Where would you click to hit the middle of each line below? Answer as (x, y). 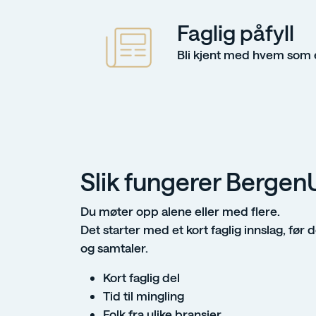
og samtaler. (114, 248)
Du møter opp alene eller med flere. (180, 211)
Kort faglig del (141, 278)
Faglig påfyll (235, 33)
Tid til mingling (144, 296)
